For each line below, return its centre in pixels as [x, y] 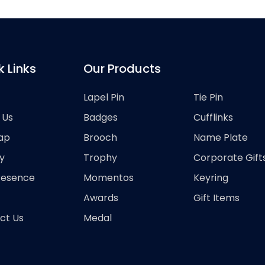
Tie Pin [208, 97]
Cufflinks [213, 117]
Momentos [109, 178]
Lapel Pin [104, 97]
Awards [101, 198]
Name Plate [221, 138]
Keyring [211, 178]
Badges [101, 117]
